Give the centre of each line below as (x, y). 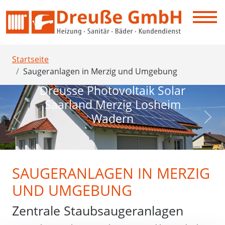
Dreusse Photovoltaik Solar (113, 90)
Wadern (113, 118)
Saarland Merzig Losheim (113, 104)
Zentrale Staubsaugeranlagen (98, 210)
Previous (33, 122)
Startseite (30, 59)
